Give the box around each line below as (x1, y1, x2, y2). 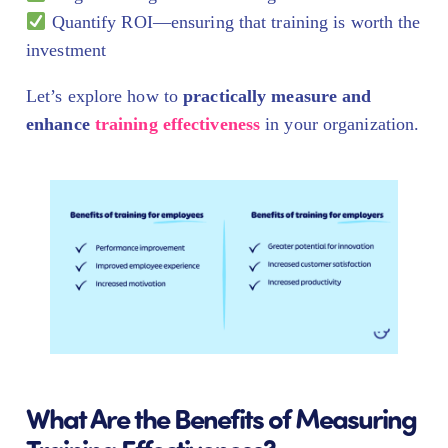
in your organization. (260, 114, 420, 135)
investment (26, 40, 106, 61)
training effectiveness (94, 114, 261, 135)
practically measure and (183, 86, 372, 107)
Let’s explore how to (26, 86, 184, 107)
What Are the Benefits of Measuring (26, 398, 416, 436)
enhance (26, 114, 95, 135)
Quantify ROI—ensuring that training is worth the (46, 12, 421, 33)
